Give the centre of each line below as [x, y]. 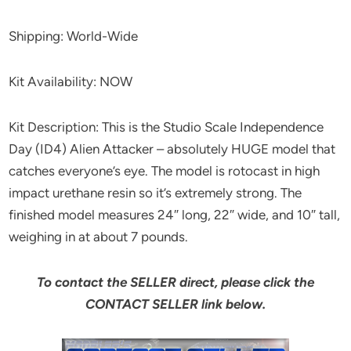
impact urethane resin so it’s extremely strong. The [156, 192]
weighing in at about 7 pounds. [99, 236]
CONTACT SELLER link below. [175, 304]
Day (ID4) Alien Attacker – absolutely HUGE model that [172, 148]
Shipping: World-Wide [74, 36]
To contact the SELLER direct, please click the [175, 282]
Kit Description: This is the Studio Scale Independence [166, 127]
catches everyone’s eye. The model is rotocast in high [165, 170]
